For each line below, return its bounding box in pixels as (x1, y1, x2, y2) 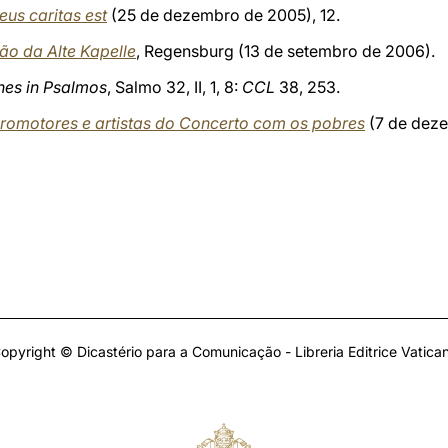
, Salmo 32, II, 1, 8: (107, 77, 242, 97)
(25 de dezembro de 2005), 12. (107, 5, 340, 25)
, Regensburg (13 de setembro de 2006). (136, 41, 435, 61)
